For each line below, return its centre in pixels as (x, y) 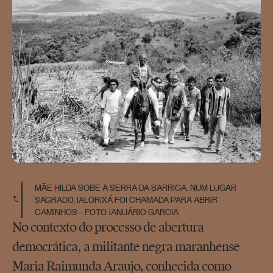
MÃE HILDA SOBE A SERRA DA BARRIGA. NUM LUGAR (135, 188)
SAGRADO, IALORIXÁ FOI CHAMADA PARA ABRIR (126, 200)
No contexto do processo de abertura (108, 228)
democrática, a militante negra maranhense (126, 248)
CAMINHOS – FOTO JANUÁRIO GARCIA (106, 212)
